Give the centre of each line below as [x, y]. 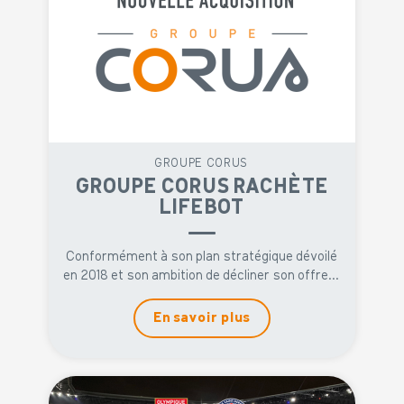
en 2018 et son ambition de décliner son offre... [202, 276]
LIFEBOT [202, 207]
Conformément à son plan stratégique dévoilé [202, 257]
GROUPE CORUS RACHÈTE [202, 187]
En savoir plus [202, 318]
